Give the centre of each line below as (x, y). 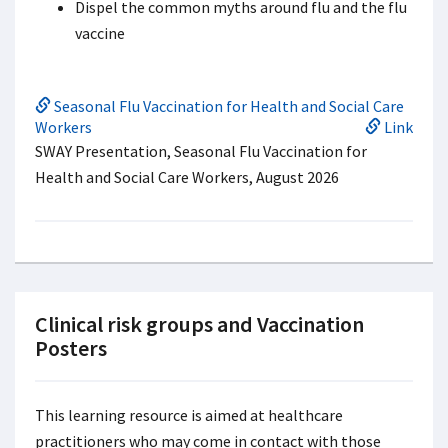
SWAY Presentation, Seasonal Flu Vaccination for (201, 151)
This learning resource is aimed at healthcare (189, 415)
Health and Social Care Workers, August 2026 (187, 177)
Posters (71, 348)
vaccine (101, 33)
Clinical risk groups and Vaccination (199, 324)
